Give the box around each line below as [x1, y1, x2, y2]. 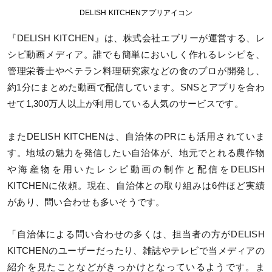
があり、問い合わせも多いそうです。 [7, 197, 165, 207]
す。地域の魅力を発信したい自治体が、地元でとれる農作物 [7, 148, 265, 158]
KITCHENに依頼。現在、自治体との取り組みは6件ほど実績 [7, 180, 265, 191]
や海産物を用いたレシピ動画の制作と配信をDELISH [7, 164, 265, 174]
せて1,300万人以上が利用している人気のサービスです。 [7, 99, 243, 109]
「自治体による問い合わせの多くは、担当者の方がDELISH [7, 229, 265, 239]
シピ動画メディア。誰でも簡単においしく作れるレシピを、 [7, 50, 265, 60]
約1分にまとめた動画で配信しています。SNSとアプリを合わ [7, 83, 265, 93]
